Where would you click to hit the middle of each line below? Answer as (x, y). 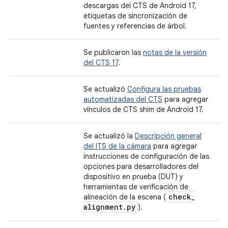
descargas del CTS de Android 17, (140, 6)
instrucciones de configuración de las (146, 156)
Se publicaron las (113, 52)
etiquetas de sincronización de (135, 16)
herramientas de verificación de (136, 187)
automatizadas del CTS (123, 99)
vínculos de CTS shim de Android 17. (144, 109)
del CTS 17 (101, 63)
